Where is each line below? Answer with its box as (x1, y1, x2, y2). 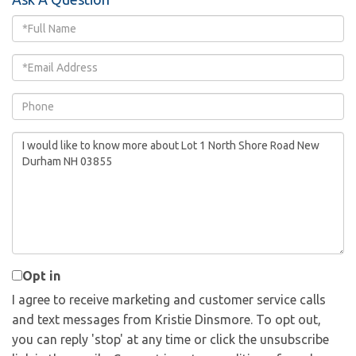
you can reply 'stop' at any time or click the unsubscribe (12, 332, 329, 346)
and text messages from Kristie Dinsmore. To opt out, (12, 312, 321, 327)
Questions (11, 133, 75, 148)
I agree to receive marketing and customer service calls (12, 292, 326, 307)
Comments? (11, 173, 82, 188)
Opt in (22, 269, 60, 283)
